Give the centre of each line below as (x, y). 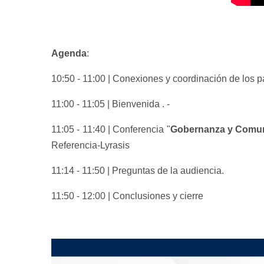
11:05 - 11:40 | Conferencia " (111, 129)
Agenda (69, 53)
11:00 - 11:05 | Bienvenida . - (113, 104)
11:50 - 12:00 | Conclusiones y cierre (128, 196)
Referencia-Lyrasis (92, 145)
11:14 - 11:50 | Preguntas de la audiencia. (138, 171)
